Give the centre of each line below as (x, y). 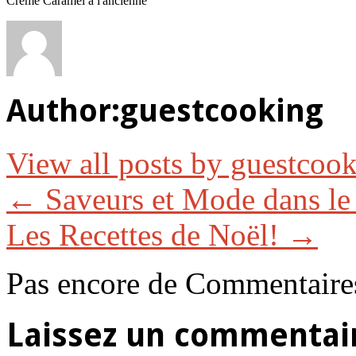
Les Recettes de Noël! (147, 235)
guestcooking (222, 111)
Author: (63, 111)
